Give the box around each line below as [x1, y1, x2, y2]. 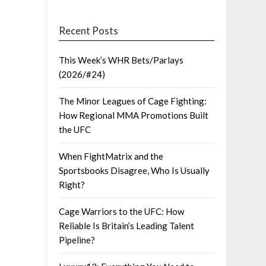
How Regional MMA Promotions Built [59, 110, 209, 121]
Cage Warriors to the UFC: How [59, 206, 185, 217]
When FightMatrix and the [59, 151, 164, 162]
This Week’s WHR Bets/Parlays [59, 55, 184, 66]
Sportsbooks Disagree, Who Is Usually [59, 165, 210, 176]
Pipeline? [59, 235, 96, 246]
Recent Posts [59, 24, 119, 37]
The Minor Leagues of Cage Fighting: [59, 96, 207, 107]
